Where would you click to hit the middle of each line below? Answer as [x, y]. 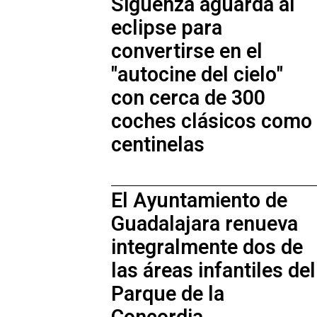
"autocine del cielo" [197, 75]
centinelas [158, 145]
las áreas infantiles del [213, 271]
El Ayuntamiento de [199, 201]
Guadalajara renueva [204, 224]
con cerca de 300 [188, 98]
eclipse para [167, 28]
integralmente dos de [207, 247]
